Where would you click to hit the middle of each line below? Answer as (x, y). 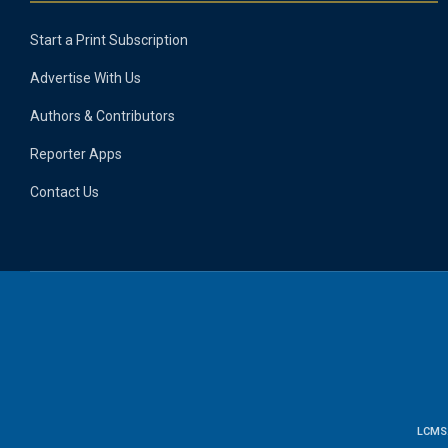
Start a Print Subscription (109, 40)
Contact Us (64, 192)
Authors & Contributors (102, 116)
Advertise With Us (85, 78)
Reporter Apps (76, 154)
